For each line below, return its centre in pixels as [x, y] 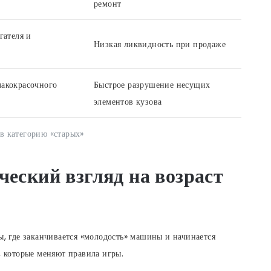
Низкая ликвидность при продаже [160, 44]
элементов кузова [128, 101]
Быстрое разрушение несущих [152, 84]
